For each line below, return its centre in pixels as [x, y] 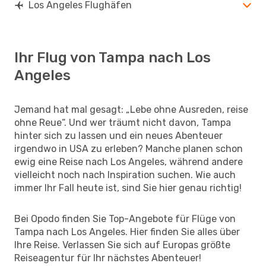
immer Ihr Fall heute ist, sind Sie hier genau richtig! [128, 188]
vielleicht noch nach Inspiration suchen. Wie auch [125, 175]
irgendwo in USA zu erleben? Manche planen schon [129, 148]
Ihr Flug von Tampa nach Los [113, 57]
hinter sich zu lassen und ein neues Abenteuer [118, 135]
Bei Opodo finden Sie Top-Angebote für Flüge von [125, 218]
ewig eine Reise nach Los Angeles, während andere [129, 161]
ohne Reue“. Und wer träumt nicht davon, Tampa [123, 122]
